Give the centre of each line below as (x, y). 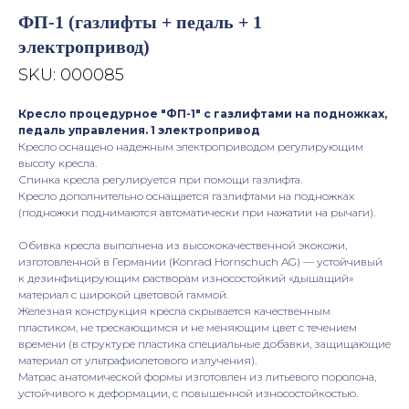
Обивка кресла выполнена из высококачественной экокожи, (183, 245)
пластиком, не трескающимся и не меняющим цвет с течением (188, 327)
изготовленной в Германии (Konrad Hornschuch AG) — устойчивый (200, 262)
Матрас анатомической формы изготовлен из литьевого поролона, (197, 377)
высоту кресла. (58, 163)
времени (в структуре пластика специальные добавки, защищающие (204, 344)
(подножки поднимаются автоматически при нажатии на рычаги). (197, 212)
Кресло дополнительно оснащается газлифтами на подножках (186, 196)
